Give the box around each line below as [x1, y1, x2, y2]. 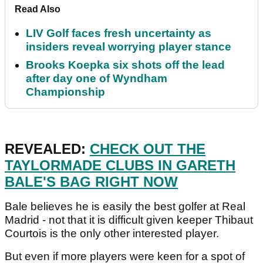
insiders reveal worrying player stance [26, 41, 231, 53]
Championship [26, 86, 105, 99]
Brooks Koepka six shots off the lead [26, 59, 225, 72]
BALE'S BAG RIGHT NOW [5, 174, 178, 190]
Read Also [15, 4, 60, 15]
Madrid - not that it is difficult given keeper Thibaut [5, 214, 253, 227]
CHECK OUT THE [90, 141, 205, 157]
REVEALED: [5, 141, 90, 157]
